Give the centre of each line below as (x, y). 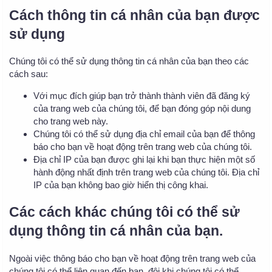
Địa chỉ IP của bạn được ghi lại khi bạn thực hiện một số (144, 160)
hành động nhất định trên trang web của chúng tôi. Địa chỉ (146, 172)
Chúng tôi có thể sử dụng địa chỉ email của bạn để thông (144, 134)
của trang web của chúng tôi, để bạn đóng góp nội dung (142, 109)
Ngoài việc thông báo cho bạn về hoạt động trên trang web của (132, 258)
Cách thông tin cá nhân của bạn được (134, 15)
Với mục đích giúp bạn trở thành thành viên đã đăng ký (142, 96)
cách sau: (29, 74)
